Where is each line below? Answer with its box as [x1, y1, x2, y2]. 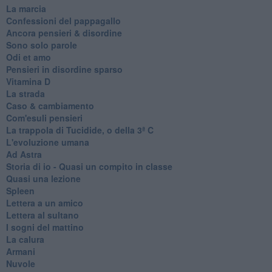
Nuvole [5, 257, 35, 270]
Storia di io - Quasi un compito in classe [5, 160, 172, 172]
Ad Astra [5, 148, 42, 160]
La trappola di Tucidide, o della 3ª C [5, 123, 154, 136]
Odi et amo [5, 50, 51, 63]
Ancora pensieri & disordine [5, 26, 122, 39]
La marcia [5, 2, 46, 15]
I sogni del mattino [5, 220, 84, 233]
